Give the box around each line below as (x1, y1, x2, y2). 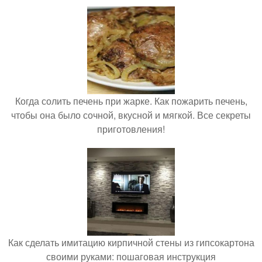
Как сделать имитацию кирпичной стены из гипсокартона (8, 235, 254, 249)
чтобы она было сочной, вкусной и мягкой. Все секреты (11, 108, 251, 122)
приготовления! (97, 122, 165, 136)
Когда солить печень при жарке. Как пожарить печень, (15, 94, 247, 108)
